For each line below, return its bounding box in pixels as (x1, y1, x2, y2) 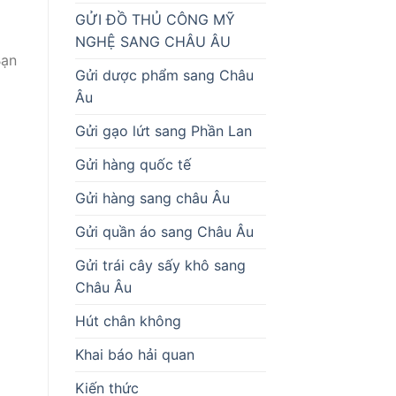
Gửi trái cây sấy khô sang (74, 255, 246, 274)
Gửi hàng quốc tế (74, 155, 191, 173)
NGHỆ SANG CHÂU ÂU (74, 32, 231, 50)
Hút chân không (74, 311, 181, 330)
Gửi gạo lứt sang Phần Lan (74, 121, 252, 140)
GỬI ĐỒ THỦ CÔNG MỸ (74, 10, 235, 28)
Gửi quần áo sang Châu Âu (74, 222, 254, 240)
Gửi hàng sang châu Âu (74, 188, 230, 207)
